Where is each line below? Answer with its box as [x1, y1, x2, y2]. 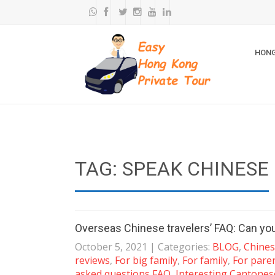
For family [182, 254, 228, 267]
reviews [75, 254, 110, 267]
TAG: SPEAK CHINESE [75, 157, 269, 180]
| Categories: [150, 240, 212, 254]
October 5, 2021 [75, 240, 147, 254]
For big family [115, 254, 177, 267]
